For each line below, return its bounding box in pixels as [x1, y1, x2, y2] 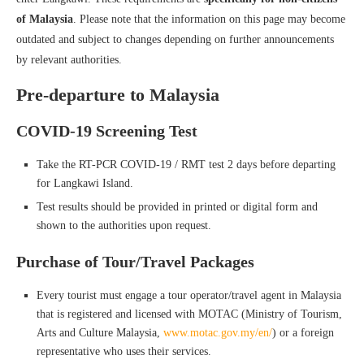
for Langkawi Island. [37, 176, 133, 189]
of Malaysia [16, 12, 73, 25]
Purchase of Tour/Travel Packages [16, 252, 254, 271]
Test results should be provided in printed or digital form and [37, 200, 318, 213]
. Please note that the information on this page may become [73, 12, 345, 25]
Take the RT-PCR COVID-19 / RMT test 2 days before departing [37, 158, 336, 171]
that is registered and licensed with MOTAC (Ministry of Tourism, [37, 307, 342, 320]
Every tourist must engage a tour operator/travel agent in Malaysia [37, 288, 341, 301]
